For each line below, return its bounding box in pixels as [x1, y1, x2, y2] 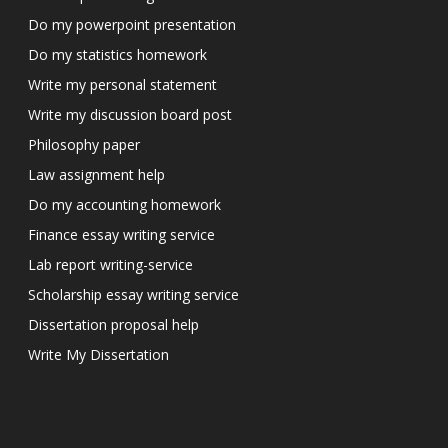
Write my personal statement [28, 75, 217, 95]
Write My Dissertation [28, 345, 169, 365]
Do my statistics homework [28, 45, 207, 65]
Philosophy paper [28, 135, 140, 155]
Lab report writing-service [28, 255, 193, 275]
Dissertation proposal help [28, 315, 199, 335]
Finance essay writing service [28, 225, 215, 245]
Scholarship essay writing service [28, 285, 239, 305]
